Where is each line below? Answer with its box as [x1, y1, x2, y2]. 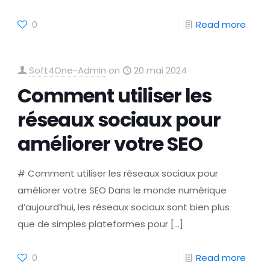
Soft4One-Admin [29, 64, 107, 77]
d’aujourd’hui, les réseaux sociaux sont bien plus [17, 201, 230, 213]
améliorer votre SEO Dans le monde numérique [17, 184, 227, 196]
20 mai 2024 [134, 64, 187, 77]
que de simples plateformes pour [17, 218, 169, 230]
